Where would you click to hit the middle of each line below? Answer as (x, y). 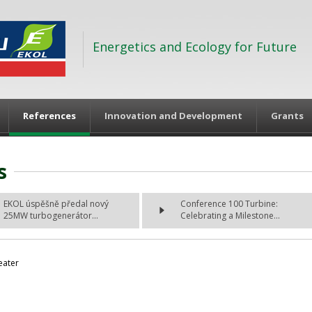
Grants (287, 116)
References (49, 116)
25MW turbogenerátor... (51, 216)
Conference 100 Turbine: (229, 204)
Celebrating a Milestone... (230, 216)
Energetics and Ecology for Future (195, 47)
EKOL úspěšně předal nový (56, 204)
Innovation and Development (173, 116)
